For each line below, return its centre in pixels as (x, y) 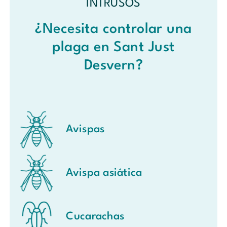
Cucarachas (95, 216)
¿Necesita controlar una (113, 29)
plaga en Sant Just (113, 47)
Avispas (85, 130)
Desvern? (113, 66)
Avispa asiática (104, 173)
